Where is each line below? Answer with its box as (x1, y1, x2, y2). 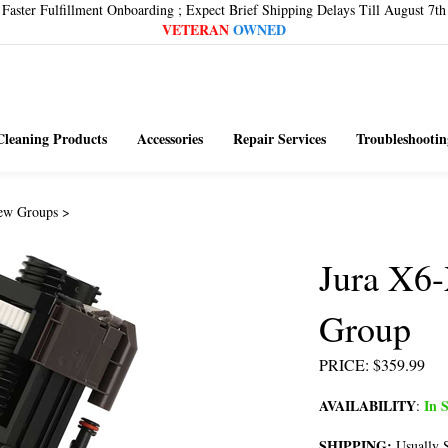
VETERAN (162, 19, 229, 40)
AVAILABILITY (319, 395, 416, 416)
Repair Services (232, 128, 326, 149)
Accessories (136, 128, 203, 149)
